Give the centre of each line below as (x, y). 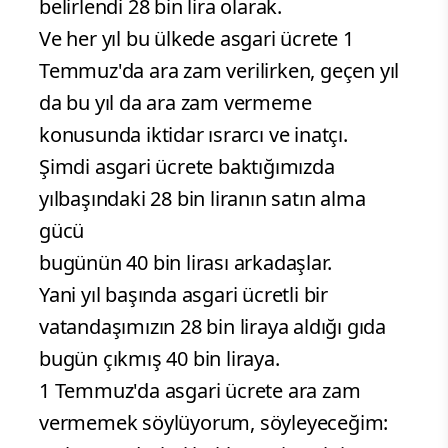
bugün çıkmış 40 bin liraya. (159, 359)
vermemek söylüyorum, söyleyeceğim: (214, 423)
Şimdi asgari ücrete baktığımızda (187, 167)
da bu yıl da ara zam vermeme (175, 103)
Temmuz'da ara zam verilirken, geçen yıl (219, 71)
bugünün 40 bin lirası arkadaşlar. (185, 263)
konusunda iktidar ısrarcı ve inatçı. (193, 135)
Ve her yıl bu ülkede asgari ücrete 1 (196, 39)
